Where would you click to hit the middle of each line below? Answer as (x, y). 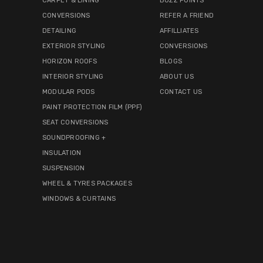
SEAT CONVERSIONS (75, 122)
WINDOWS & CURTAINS (79, 198)
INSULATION (62, 153)
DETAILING (59, 31)
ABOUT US (177, 76)
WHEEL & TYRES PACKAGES (87, 183)
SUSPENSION (64, 168)
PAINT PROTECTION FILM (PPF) (92, 107)
